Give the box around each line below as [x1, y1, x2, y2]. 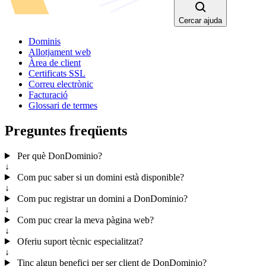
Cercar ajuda [179, 15, 222, 25]
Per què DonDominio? [14, 150, 102, 161]
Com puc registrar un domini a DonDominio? [14, 193, 188, 204]
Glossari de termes [28, 100, 97, 110]
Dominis [28, 36, 61, 46]
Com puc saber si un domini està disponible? [14, 172, 184, 182]
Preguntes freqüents [5, 122, 127, 138]
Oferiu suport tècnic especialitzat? [14, 236, 143, 246]
